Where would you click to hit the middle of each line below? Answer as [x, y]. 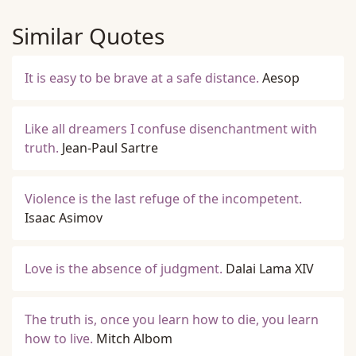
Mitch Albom [134, 339]
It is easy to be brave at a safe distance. [142, 78]
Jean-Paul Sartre [110, 148]
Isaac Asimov [64, 218]
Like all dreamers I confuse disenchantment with [171, 129]
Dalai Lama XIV [270, 269]
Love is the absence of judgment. [124, 269]
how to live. [59, 339]
